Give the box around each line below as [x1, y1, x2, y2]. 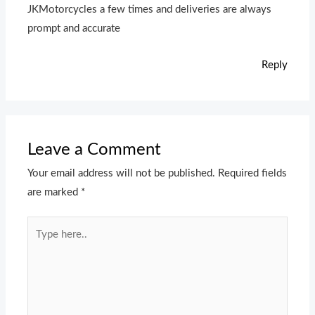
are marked [27, 186, 82, 198]
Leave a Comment [27, 141, 162, 158]
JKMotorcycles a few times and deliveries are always [27, 4, 272, 15]
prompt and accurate [27, 22, 121, 34]
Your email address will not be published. [27, 167, 216, 179]
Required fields [218, 167, 288, 179]
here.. [27, 239, 53, 250]
